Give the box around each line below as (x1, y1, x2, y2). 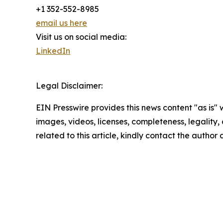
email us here (36, 17, 87, 28)
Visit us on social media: (36, 31, 126, 42)
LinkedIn (36, 45, 70, 56)
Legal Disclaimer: (36, 80, 103, 91)
